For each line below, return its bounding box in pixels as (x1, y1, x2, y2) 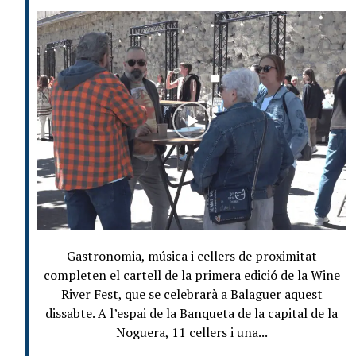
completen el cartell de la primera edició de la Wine (43, 265, 340, 284)
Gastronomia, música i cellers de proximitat (66, 246, 317, 265)
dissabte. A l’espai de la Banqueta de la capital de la (45, 304, 339, 322)
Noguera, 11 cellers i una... (115, 323, 268, 341)
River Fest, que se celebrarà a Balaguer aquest (60, 284, 323, 303)
